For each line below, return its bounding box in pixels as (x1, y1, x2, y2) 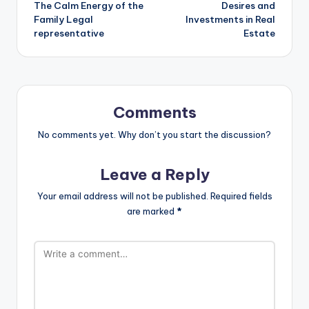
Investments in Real (186, 12, 275, 26)
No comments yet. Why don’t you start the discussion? (38, 128, 271, 140)
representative (34, 26, 104, 39)
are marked (127, 206, 177, 217)
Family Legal (34, 12, 93, 26)
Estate (243, 26, 275, 39)
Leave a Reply (99, 164, 210, 184)
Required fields (210, 190, 272, 202)
